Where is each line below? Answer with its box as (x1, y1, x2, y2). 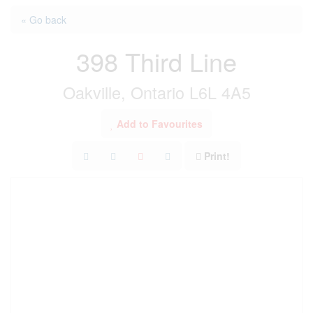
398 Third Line (76, 43, 237, 79)
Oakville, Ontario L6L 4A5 (62, 80, 251, 104)
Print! (204, 149, 230, 163)
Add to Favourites (117, 117, 203, 131)
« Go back (21, 13, 66, 27)
